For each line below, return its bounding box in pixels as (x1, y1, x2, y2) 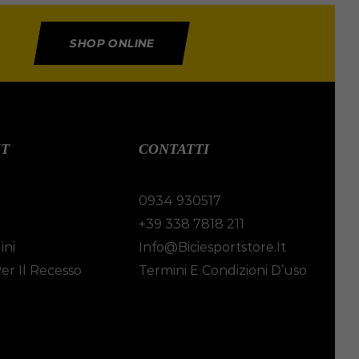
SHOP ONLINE (67, 36, 155, 51)
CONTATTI (139, 141, 210, 158)
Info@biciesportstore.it (139, 240, 287, 256)
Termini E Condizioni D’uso (139, 263, 308, 279)
